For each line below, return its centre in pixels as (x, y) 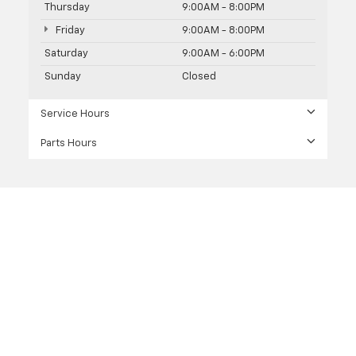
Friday (69, 31)
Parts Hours (69, 144)
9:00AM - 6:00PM (223, 54)
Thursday (67, 8)
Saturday (66, 54)
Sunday (63, 77)
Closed (199, 77)
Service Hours (75, 114)
